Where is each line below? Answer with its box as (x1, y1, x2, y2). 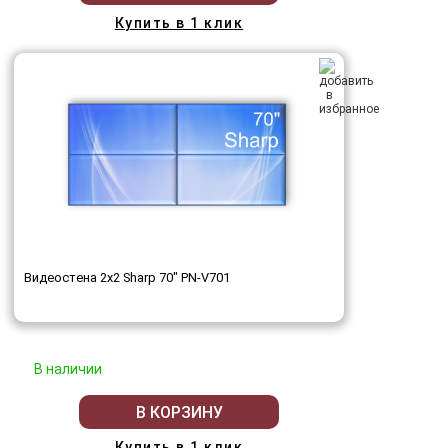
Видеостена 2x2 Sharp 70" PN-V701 (24, 270, 230, 286)
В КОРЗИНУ (135, 402, 223, 422)
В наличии (34, 361, 102, 378)
